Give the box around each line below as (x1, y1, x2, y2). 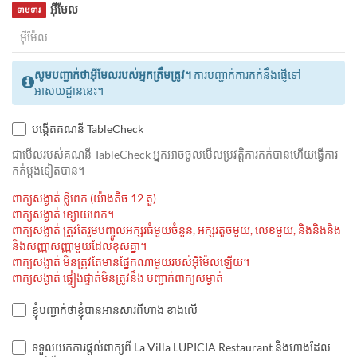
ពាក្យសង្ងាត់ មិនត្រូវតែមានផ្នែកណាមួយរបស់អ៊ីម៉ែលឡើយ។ (12, 254, 249, 269)
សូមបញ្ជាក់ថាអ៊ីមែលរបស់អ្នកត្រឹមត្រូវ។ (34, 67, 191, 81)
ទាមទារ (17, 4, 41, 14)
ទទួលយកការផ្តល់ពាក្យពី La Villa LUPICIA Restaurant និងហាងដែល (32, 339, 331, 354)
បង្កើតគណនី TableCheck (32, 121, 143, 135)
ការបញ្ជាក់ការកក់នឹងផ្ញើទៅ (191, 67, 301, 81)
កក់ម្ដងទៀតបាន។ (12, 163, 84, 177)
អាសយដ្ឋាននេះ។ (34, 83, 104, 97)
